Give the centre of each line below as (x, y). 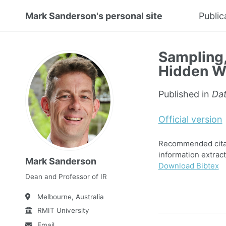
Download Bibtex (188, 165)
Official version (190, 120)
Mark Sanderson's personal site (94, 16)
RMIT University (63, 210)
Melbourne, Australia (70, 197)
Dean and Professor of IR (66, 177)
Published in (185, 94)
